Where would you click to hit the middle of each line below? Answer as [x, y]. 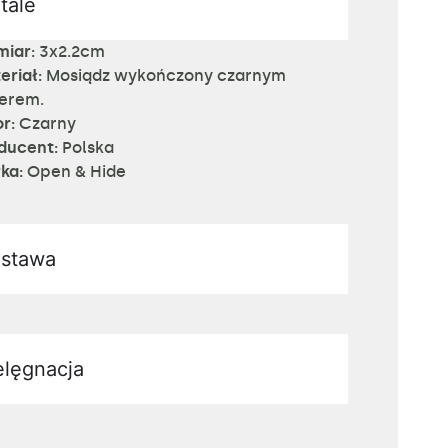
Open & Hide [75, 171]
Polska [86, 147]
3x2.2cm [70, 51]
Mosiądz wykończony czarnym [164, 75]
